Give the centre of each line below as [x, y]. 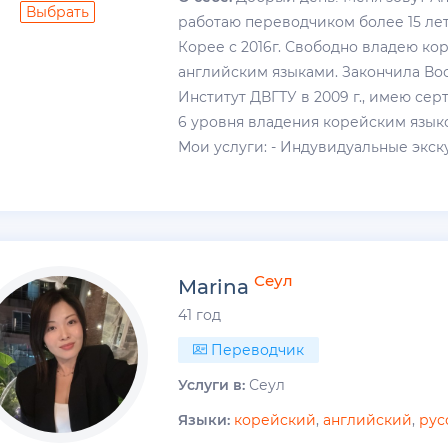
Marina [214, 286]
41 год [200, 314]
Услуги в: [212, 384]
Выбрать [58, 11]
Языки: [204, 419]
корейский [275, 419]
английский [368, 419]
